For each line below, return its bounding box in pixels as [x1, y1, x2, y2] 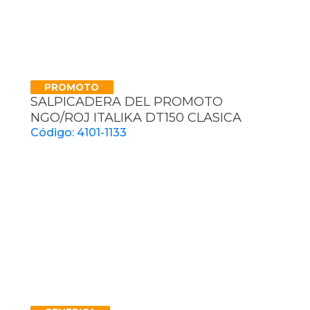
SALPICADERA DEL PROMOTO [30, 94, 223, 110]
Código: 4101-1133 [30, 126, 127, 140]
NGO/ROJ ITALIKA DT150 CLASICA [30, 110, 241, 126]
